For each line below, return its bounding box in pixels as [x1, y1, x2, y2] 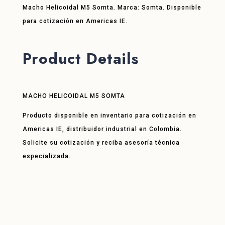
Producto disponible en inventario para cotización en [22, 112, 196, 120]
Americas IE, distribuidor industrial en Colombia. [22, 126, 182, 133]
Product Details [22, 48, 139, 70]
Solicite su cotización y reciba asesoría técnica [22, 139, 180, 147]
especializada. [22, 153, 71, 160]
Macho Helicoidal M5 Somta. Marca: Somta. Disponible [22, 4, 201, 12]
